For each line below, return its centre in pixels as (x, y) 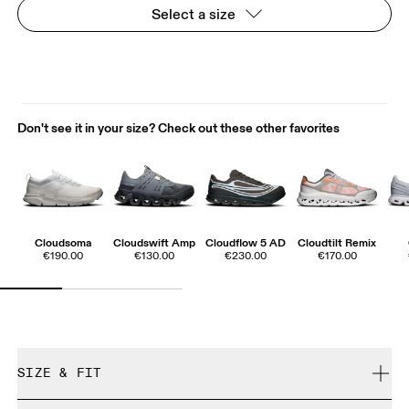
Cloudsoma (63, 242)
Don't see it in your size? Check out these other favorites (179, 127)
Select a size (194, 13)
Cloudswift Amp (155, 242)
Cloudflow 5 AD (246, 242)
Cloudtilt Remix (337, 242)
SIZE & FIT (60, 373)
